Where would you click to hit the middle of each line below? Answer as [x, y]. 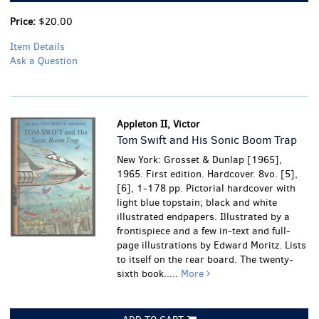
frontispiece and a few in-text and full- [204, 231]
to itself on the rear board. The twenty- [205, 260]
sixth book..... [149, 274]
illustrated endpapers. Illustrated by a [204, 217]
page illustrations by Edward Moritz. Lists [212, 245]
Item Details [37, 47]
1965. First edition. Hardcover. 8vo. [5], [208, 174]
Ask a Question [44, 61]
